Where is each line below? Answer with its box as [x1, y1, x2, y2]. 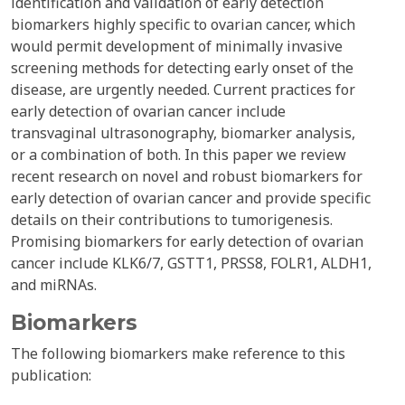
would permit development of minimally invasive [11, 36, 343, 56]
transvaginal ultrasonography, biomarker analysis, [11, 123, 355, 143]
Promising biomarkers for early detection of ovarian [11, 231, 363, 251]
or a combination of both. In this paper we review [11, 145, 346, 165]
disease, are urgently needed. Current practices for [11, 80, 355, 99]
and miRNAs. [11, 275, 97, 295]
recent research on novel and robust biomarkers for [11, 166, 363, 186]
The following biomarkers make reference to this [11, 344, 345, 363]
